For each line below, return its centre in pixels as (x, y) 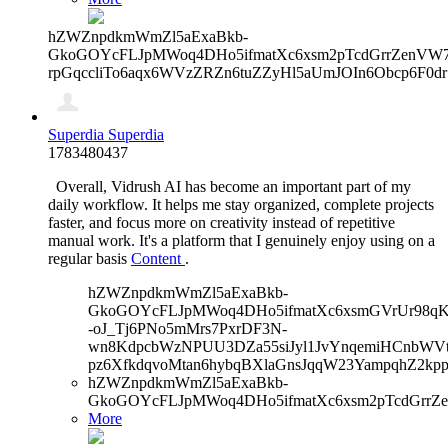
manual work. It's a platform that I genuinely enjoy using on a (241, 240)
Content (158, 258)
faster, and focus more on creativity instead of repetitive (221, 222)
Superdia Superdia (106, 134)
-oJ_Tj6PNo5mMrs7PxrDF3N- (187, 328)
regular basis (89, 258)
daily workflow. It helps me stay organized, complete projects (241, 204)
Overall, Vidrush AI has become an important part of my (229, 186)
